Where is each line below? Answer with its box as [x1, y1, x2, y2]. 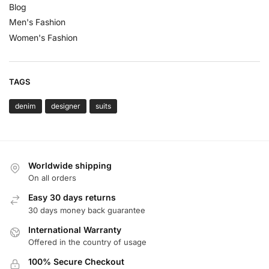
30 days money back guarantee [28, 205, 145, 215]
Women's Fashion [9, 32, 77, 43]
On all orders [28, 173, 76, 183]
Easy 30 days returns [28, 192, 116, 203]
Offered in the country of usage [28, 237, 147, 247]
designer [51, 101, 80, 110]
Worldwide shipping [28, 160, 112, 171]
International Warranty [28, 224, 121, 235]
